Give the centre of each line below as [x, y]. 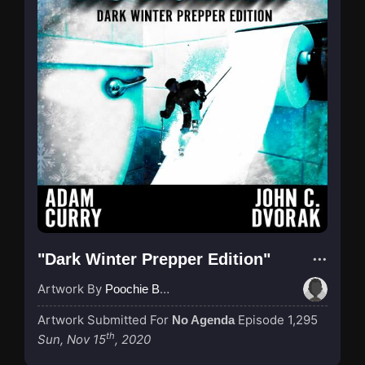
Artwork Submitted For [105, 319]
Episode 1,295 [278, 319]
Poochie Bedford [132, 288]
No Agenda [203, 319]
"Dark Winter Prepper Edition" [154, 259]
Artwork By [71, 288]
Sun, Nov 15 [72, 339]
